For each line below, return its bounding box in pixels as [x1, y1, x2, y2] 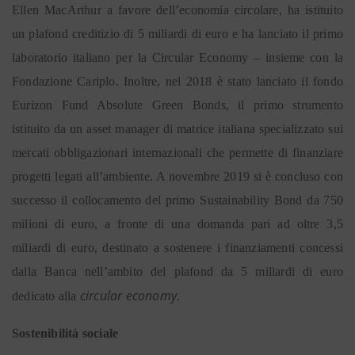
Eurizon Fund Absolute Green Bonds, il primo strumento [12, 98, 343, 112]
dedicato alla [12, 289, 80, 303]
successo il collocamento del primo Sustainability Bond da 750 [12, 193, 343, 207]
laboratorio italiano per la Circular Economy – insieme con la [12, 51, 343, 64]
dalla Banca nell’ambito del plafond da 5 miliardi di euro [12, 265, 343, 278]
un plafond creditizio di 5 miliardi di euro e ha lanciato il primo [12, 27, 343, 40]
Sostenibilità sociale [12, 326, 122, 340]
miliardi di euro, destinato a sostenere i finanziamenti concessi [12, 241, 343, 254]
